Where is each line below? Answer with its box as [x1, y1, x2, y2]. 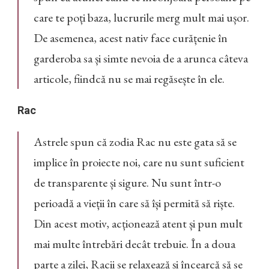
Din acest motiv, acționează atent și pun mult [34, 216, 243, 232]
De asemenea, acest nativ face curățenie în [34, 30, 228, 46]
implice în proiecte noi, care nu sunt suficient [34, 154, 244, 171]
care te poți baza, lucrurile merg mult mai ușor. [34, 10, 249, 26]
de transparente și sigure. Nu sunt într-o [34, 175, 221, 191]
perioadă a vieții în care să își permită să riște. [34, 195, 235, 211]
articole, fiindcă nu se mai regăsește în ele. [34, 71, 225, 87]
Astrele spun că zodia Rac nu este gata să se [34, 134, 237, 150]
